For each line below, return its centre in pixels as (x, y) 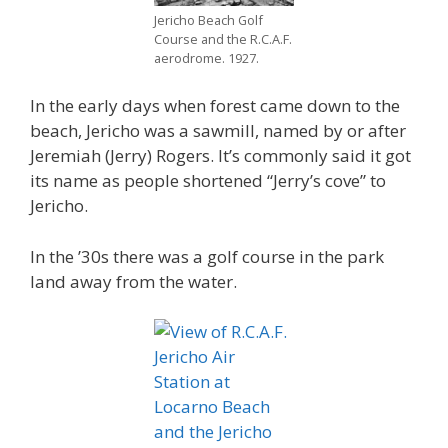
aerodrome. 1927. (206, 57)
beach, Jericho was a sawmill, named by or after (218, 130)
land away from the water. (133, 281)
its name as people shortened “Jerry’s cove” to (208, 180)
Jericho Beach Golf (208, 19)
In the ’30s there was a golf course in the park (207, 256)
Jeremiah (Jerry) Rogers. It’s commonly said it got (220, 155)
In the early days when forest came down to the (215, 105)
